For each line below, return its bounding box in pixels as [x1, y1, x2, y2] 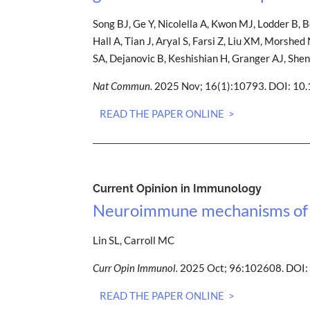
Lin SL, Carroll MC [93, 233, 175, 246]
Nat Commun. [93, 79, 153, 92]
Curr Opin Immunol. [93, 261, 179, 274]
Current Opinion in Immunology [93, 181, 262, 195]
